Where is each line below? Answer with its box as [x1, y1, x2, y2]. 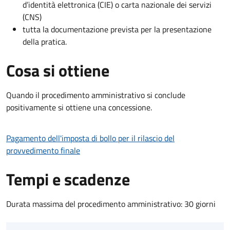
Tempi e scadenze [6, 166, 130, 191]
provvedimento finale [6, 144, 80, 157]
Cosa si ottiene [6, 57, 109, 83]
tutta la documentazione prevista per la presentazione [23, 23, 212, 35]
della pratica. [23, 35, 67, 48]
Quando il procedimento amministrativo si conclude [6, 88, 185, 101]
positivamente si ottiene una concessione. [6, 101, 152, 113]
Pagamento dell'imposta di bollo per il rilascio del [6, 131, 175, 144]
